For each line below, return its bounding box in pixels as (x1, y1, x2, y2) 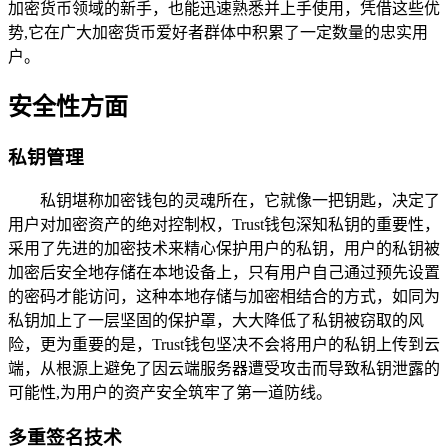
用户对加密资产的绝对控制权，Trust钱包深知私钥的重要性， (8, 216, 440, 234)
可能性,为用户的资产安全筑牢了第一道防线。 (8, 384, 332, 402)
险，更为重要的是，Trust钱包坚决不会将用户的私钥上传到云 (8, 336, 440, 354)
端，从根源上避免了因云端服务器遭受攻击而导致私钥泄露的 (8, 360, 440, 378)
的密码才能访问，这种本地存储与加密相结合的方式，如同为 (8, 288, 440, 306)
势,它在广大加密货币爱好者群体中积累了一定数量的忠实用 (8, 23, 428, 41)
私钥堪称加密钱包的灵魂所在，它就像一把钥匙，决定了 (40, 192, 440, 210)
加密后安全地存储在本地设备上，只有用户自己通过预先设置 (8, 264, 440, 282)
